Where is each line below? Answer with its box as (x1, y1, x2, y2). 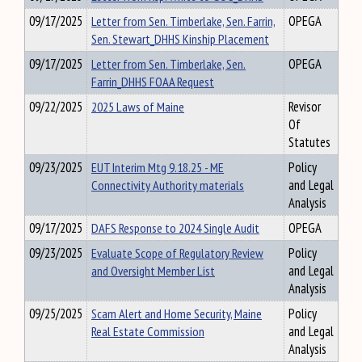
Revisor (288, 98, 321, 116)
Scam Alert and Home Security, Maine (91, 305, 262, 322)
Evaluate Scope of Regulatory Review (91, 244, 263, 262)
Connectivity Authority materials (91, 176, 244, 194)
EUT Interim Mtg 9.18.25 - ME (91, 158, 224, 176)
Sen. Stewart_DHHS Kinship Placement (91, 30, 269, 48)
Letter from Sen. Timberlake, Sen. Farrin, (91, 12, 276, 30)
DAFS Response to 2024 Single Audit (91, 219, 259, 237)
